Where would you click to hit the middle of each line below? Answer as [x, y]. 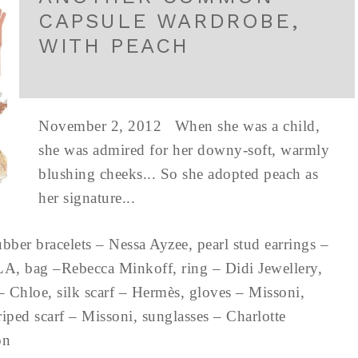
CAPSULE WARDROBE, [169, 21]
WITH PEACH [114, 46]
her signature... [91, 198]
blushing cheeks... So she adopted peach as [178, 174]
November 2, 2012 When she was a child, [179, 126]
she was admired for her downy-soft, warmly [184, 150]
